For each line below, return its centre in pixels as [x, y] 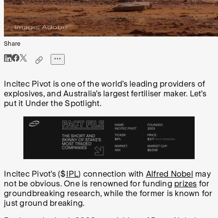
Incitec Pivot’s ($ [35, 174]
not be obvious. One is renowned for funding [89, 184]
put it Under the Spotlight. [53, 104]
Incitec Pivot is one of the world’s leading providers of [104, 84]
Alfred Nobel [169, 174]
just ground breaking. [45, 203]
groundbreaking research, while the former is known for [108, 194]
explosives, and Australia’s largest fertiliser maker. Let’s [105, 94]
